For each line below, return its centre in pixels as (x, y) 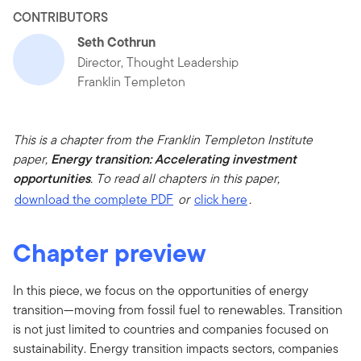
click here (221, 199)
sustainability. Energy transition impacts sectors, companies (176, 348)
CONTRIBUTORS (60, 17)
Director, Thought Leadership (158, 62)
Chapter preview (110, 252)
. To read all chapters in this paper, (185, 178)
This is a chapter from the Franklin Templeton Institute (163, 139)
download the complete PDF (94, 199)
